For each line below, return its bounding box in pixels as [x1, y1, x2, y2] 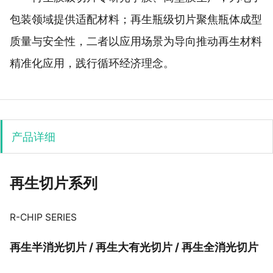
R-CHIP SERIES [9, 211, 77, 224]
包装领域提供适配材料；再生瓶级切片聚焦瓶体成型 [9, 11, 262, 26]
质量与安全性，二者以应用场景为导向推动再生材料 [9, 33, 262, 48]
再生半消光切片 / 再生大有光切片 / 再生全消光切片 [9, 240, 258, 253]
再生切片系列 [9, 174, 97, 193]
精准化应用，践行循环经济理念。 [9, 55, 174, 70]
